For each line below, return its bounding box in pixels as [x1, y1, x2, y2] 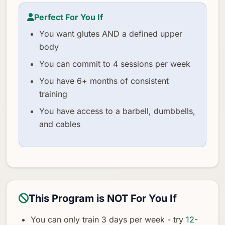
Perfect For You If [34, 12, 103, 22]
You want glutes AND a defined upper [39, 28, 182, 39]
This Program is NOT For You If [29, 192, 177, 204]
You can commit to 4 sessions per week [39, 58, 190, 69]
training [39, 88, 67, 99]
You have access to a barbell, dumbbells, [39, 105, 195, 116]
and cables [39, 119, 80, 129]
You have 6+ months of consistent [39, 75, 169, 86]
